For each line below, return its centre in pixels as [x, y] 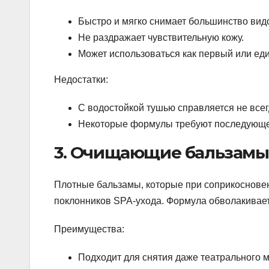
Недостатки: [81, 80]
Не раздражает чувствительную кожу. [161, 38]
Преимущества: [89, 229]
